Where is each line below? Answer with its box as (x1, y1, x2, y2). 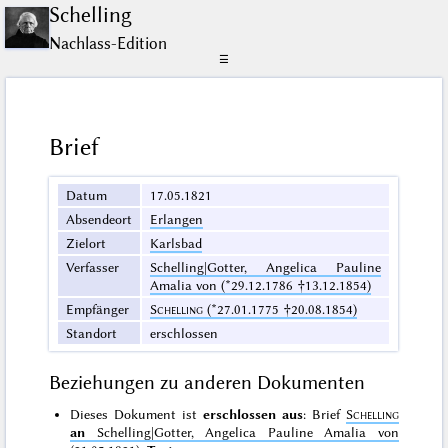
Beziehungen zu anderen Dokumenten (49, 370, 366, 394)
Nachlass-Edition (49, 33, 168, 53)
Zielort (66, 235, 107, 252)
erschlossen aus (203, 406, 303, 423)
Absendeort (66, 211, 133, 228)
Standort (66, 325, 118, 342)
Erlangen (150, 211, 204, 228)
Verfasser (66, 259, 120, 276)
